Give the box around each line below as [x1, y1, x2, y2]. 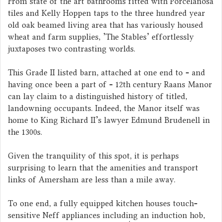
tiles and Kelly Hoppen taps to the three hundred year [8, 6, 205, 20]
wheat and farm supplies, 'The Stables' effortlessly [8, 30, 194, 44]
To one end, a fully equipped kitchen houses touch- [8, 196, 198, 210]
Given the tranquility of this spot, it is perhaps [8, 149, 179, 163]
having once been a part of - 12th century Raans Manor [8, 77, 212, 91]
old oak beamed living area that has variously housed [8, 18, 203, 32]
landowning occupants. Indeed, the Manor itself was [8, 101, 200, 115]
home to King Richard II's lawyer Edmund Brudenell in [8, 113, 210, 127]
